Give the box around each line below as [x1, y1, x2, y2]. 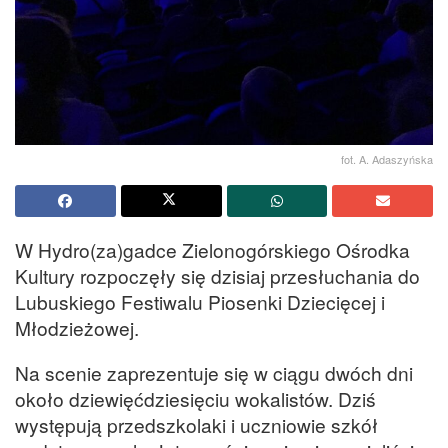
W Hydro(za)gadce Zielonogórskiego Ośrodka [15, 235, 410, 263]
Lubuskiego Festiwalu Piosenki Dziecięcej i [15, 287, 385, 315]
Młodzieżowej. [15, 313, 139, 341]
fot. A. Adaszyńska [341, 150, 433, 167]
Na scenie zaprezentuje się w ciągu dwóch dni [15, 358, 413, 386]
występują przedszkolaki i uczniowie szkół [15, 410, 378, 438]
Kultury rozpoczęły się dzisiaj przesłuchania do [15, 261, 420, 289]
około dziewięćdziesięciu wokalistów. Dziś [15, 384, 376, 412]
